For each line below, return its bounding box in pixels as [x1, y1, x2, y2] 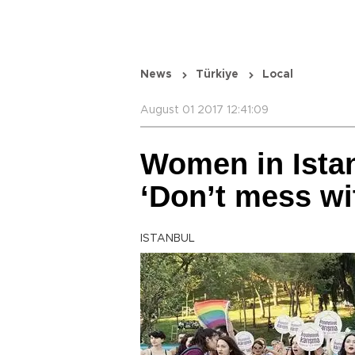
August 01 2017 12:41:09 [140, 105, 269, 116]
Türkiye [196, 69, 239, 80]
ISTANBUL [140, 233, 195, 244]
